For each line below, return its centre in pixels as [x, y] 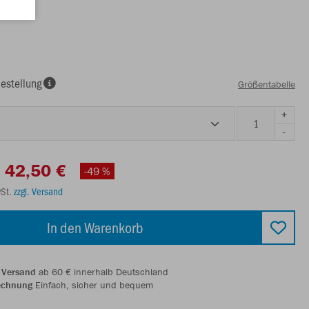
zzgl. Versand [38, 191]
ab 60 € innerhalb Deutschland [102, 271]
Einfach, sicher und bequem [93, 285]
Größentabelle [267, 84]
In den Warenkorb [95, 227]
